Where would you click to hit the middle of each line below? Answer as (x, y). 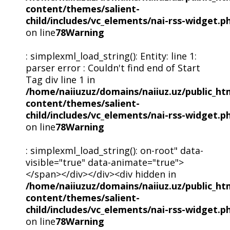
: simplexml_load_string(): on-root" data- (114, 150)
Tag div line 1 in (60, 79)
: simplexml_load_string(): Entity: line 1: (111, 56)
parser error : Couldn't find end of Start (113, 68)
